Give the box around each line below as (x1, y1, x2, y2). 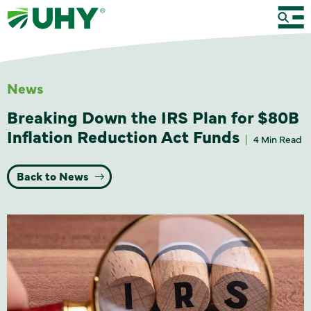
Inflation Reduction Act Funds (7, 124, 239, 147)
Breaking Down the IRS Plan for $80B (7, 105, 299, 128)
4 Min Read (253, 132, 302, 146)
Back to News (17, 168, 92, 183)
